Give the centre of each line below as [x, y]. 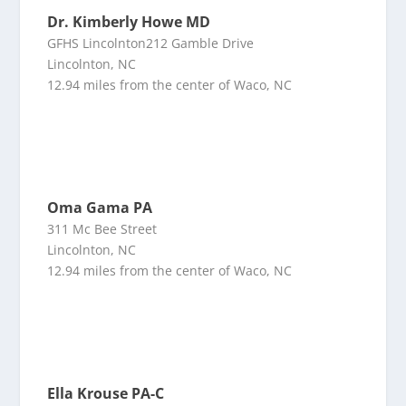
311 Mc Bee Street [102, 229]
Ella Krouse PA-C [106, 394]
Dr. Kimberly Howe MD [129, 22]
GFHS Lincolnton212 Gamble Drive [151, 43]
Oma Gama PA [100, 208]
